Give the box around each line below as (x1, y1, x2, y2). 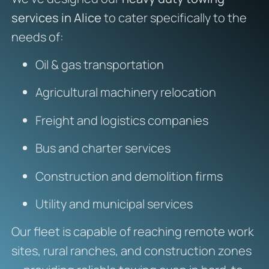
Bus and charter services (35, 140, 171, 157)
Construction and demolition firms (35, 168, 223, 184)
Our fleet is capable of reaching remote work (11, 223, 254, 240)
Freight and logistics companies (35, 112, 208, 128)
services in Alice (11, 9, 101, 26)
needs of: (11, 28, 64, 45)
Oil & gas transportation (35, 56, 164, 73)
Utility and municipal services (35, 196, 193, 213)
